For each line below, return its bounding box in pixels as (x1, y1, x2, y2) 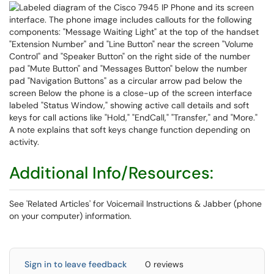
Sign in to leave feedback (24, 259, 127, 270)
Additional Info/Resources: (9, 162, 213, 183)
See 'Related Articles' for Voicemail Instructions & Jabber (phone (9, 198, 262, 209)
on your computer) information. (9, 210, 131, 221)
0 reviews (145, 259, 183, 270)
